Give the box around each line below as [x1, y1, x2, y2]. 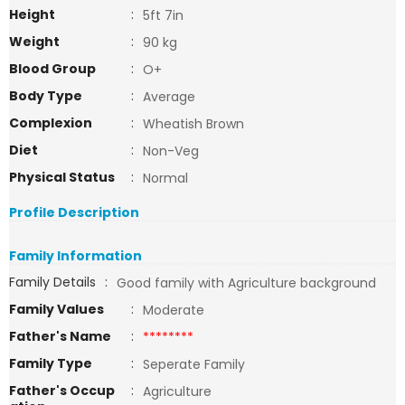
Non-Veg [143, 142, 199, 160]
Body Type [9, 87, 82, 105]
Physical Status [9, 168, 115, 186]
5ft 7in [143, 6, 184, 24]
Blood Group [9, 60, 96, 78]
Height [9, 5, 55, 24]
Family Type [9, 354, 92, 372]
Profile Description [9, 203, 139, 221]
